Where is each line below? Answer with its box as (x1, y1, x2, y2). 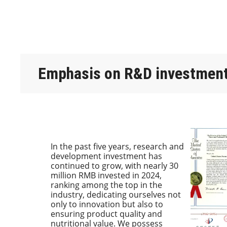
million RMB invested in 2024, (51, 169, 162, 181)
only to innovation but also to (51, 198, 163, 210)
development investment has (51, 150, 162, 162)
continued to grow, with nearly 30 (51, 160, 178, 171)
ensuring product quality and (51, 208, 162, 219)
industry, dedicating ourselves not (51, 188, 181, 200)
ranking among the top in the (51, 179, 162, 191)
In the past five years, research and (51, 140, 184, 152)
